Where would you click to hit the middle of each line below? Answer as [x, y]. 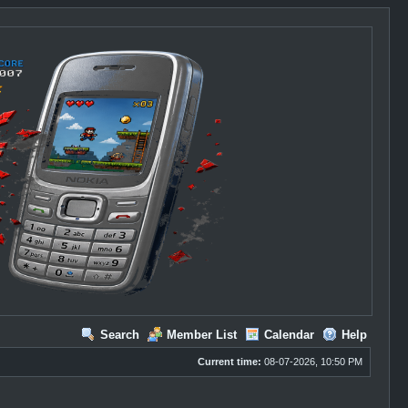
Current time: [229, 362]
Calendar [289, 335]
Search [119, 335]
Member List [201, 335]
